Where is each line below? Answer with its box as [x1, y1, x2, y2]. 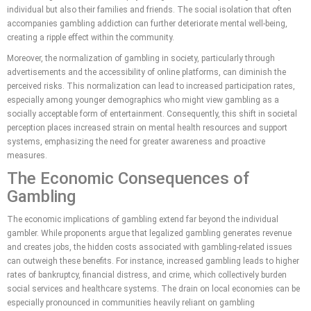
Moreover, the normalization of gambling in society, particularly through [7, 53, 275, 63]
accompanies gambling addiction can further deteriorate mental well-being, [7, 19, 287, 28]
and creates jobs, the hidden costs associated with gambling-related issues [7, 242, 292, 252]
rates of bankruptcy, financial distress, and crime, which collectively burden [7, 270, 287, 280]
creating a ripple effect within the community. [7, 33, 174, 42]
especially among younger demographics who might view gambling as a [7, 95, 279, 105]
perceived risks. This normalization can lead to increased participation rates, [7, 81, 295, 91]
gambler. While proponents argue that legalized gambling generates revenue [7, 228, 292, 238]
